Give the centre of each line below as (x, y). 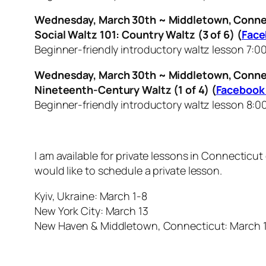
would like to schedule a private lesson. (128, 171)
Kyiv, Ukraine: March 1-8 (91, 196)
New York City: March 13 (91, 211)
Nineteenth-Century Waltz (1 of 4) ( (125, 90)
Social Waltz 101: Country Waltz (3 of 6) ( (138, 35)
